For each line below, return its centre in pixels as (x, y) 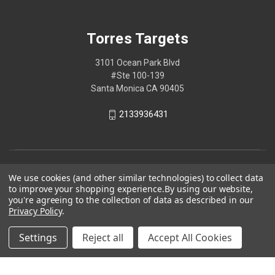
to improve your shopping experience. (87, 189)
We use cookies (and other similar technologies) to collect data (136, 178)
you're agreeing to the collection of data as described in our (131, 200)
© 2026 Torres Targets (137, 252)
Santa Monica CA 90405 (137, 89)
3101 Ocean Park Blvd (137, 63)
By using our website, (209, 189)
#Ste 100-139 (137, 76)
